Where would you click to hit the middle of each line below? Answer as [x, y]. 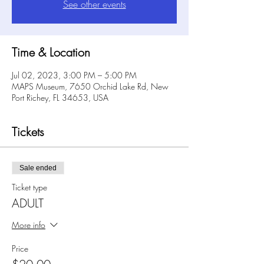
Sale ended [38, 168]
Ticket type [29, 187]
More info [29, 225]
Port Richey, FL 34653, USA [60, 97]
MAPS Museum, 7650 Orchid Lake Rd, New [90, 86]
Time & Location [51, 52]
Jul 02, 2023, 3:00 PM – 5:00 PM [74, 75]
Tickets [28, 131]
